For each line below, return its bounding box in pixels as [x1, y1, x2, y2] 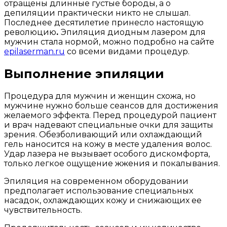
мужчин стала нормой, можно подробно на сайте [4, 37, 214, 47]
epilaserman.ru [4, 47, 65, 57]
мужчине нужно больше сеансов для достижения [4, 100, 218, 110]
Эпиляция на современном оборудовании [4, 176, 188, 186]
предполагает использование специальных [4, 185, 193, 196]
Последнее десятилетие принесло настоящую [4, 18, 204, 28]
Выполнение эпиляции [4, 66, 164, 82]
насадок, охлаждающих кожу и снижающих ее [4, 195, 202, 205]
